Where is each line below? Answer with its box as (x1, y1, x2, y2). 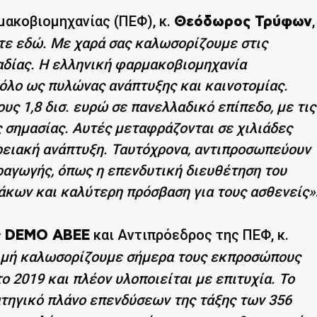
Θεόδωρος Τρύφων (174, 14, 312, 29)
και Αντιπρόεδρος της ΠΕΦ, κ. (90, 226, 289, 243)
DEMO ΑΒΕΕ (5, 228, 90, 243)
